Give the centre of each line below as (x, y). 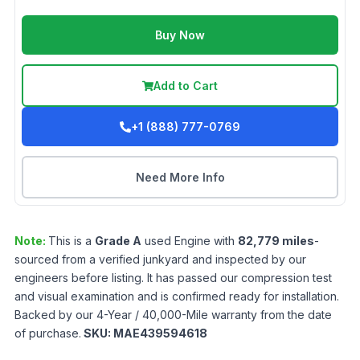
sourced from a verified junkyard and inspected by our (160, 259)
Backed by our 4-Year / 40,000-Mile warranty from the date (173, 315)
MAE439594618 (160, 333)
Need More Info (180, 177)
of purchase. (48, 333)
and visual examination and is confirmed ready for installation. (177, 296)
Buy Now (180, 35)
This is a (72, 241)
